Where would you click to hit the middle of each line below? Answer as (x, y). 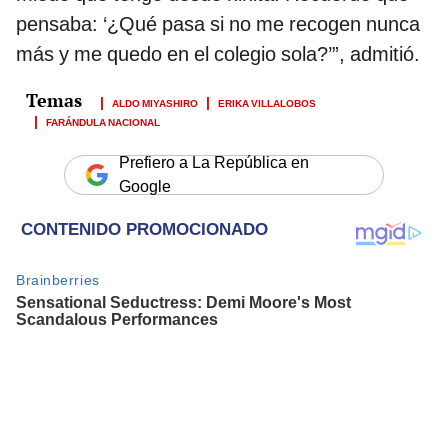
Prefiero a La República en (214, 162)
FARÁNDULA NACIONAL (103, 120)
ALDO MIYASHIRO (155, 101)
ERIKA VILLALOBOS (267, 101)
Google (145, 186)
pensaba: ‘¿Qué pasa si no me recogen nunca (218, 23)
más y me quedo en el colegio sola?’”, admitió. (218, 53)
